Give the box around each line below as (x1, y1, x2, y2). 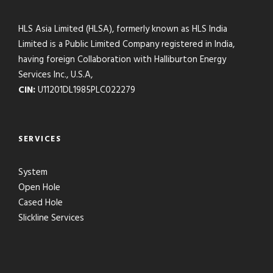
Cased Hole (18, 196, 63, 210)
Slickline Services (18, 211, 84, 225)
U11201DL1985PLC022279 (35, 83, 135, 97)
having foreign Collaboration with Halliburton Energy (18, 52, 226, 67)
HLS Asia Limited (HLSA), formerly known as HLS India (18, 22, 227, 37)
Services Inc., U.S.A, (18, 68, 93, 82)
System (18, 165, 48, 180)
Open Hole (18, 180, 60, 195)
